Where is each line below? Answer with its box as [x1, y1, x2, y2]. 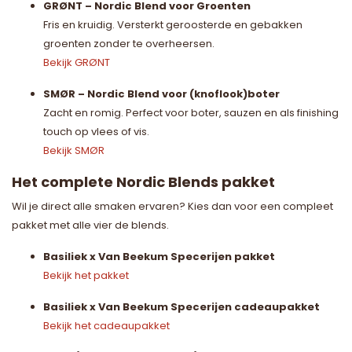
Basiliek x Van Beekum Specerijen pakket [43, 248, 275, 264]
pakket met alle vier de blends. [12, 217, 169, 233]
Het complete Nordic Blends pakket [12, 171, 275, 192]
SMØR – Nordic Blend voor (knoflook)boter [43, 86, 280, 101]
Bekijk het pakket [43, 267, 129, 283]
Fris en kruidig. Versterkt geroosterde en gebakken [43, 16, 302, 32]
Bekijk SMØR [43, 142, 104, 158]
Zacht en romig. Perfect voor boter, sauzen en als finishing [43, 104, 339, 120]
